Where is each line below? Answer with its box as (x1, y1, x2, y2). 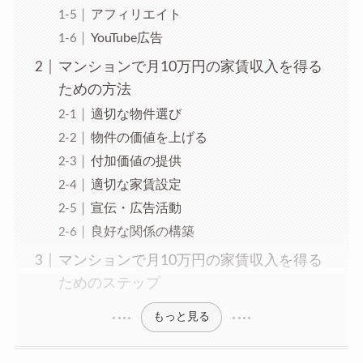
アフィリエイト (90, 7, 181, 21)
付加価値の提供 (90, 154, 181, 168)
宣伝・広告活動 (90, 201, 181, 215)
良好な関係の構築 (90, 224, 194, 238)
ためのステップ (58, 275, 160, 290)
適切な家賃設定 (90, 177, 181, 191)
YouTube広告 (90, 31, 163, 45)
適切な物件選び (90, 107, 181, 121)
